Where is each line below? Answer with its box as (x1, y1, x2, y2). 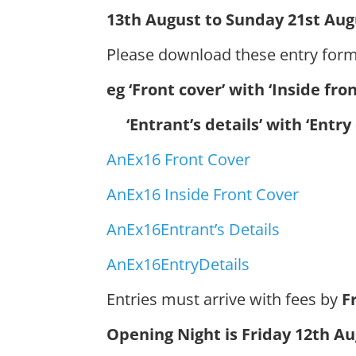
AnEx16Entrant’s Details (106, 219, 281, 240)
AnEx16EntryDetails (106, 253, 250, 275)
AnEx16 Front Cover (106, 149, 251, 170)
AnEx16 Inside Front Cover (106, 184, 300, 205)
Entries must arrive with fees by (106, 288, 339, 310)
